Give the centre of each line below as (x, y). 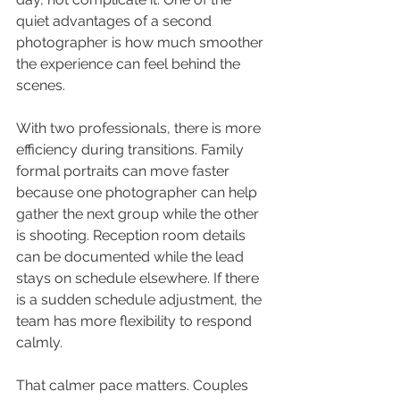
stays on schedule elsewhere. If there (139, 278)
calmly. (39, 342)
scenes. (41, 85)
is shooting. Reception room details (133, 235)
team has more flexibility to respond (136, 321)
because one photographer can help (138, 192)
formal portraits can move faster (125, 171)
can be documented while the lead (132, 257)
